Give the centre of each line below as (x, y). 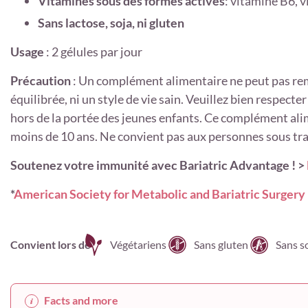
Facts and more (81, 300)
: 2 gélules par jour (94, 51)
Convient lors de (51, 244)
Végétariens (138, 244)
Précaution (42, 80)
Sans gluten (221, 244)
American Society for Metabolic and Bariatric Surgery (159, 194)
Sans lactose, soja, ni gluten (111, 22)
